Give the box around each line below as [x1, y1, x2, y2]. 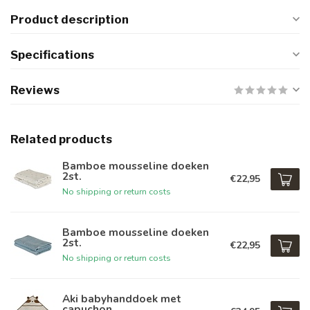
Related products [10, 132, 112, 146]
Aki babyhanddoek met [62, 291, 181, 306]
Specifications [10, 48, 94, 62]
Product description [10, 12, 129, 26]
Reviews [10, 83, 60, 97]
